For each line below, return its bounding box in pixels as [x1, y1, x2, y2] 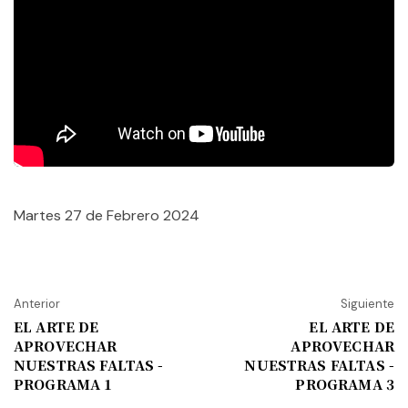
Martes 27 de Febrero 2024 [14, 206, 199, 226]
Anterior [14, 296, 60, 312]
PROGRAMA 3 [295, 374, 394, 394]
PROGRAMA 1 [14, 374, 113, 394]
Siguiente [341, 296, 394, 312]
